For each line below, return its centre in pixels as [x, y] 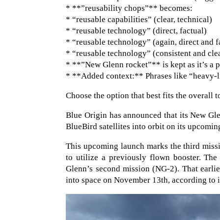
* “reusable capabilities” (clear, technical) [139, 20]
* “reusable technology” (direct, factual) [137, 31]
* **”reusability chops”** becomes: [129, 8]
